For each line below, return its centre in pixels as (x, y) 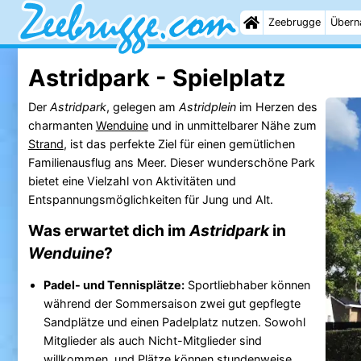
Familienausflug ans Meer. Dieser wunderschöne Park (171, 162)
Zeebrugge (294, 22)
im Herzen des (276, 106)
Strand (46, 143)
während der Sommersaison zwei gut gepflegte (172, 303)
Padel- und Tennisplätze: (114, 284)
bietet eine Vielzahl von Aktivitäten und (132, 180)
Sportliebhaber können (247, 284)
